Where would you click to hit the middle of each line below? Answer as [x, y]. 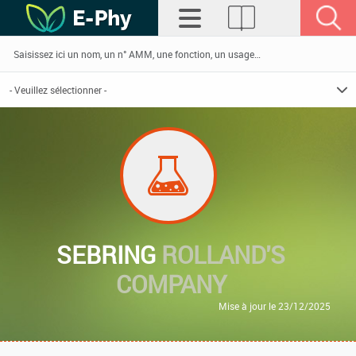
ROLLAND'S [223, 255]
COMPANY [171, 284]
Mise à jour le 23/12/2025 [275, 306]
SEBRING [109, 255]
